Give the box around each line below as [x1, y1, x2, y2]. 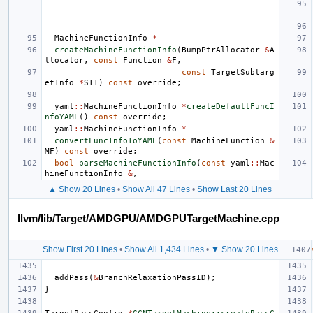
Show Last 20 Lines [197, 184, 272, 194]
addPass [54, 272, 89, 282]
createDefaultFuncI [187, 101, 275, 111]
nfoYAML [45, 112, 79, 122]
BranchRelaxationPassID [99, 272, 206, 282]
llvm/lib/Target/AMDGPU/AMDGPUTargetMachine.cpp [17, 212, 279, 224]
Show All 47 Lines [122, 184, 190, 194]
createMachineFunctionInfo [54, 45, 177, 54]
